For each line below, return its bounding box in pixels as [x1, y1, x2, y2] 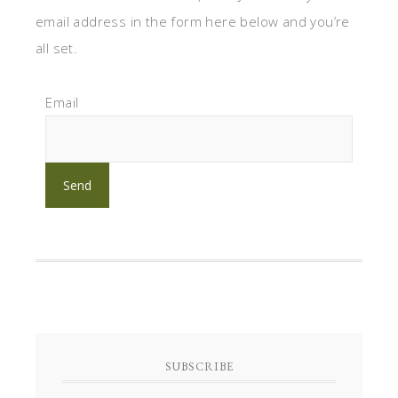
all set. [36, 39, 78, 57]
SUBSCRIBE [164, 358, 234, 374]
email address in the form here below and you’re [36, 12, 350, 30]
